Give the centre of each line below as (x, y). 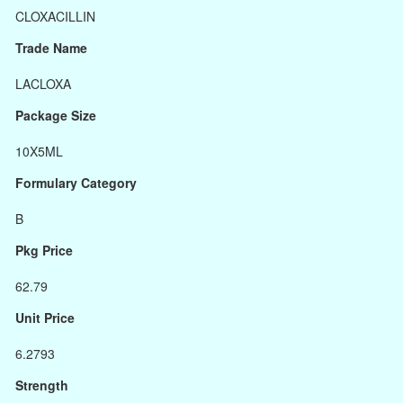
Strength (42, 385)
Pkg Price (44, 250)
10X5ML (39, 151)
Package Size (56, 115)
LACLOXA (43, 84)
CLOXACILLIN (55, 16)
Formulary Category (76, 183)
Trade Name (51, 48)
